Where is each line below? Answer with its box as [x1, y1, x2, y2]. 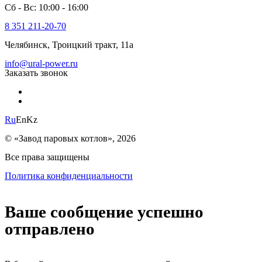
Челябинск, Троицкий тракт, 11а [5, 39, 133, 50]
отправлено [5, 219, 95, 238]
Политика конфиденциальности [5, 170, 133, 181]
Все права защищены [5, 151, 89, 162]
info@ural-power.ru [5, 58, 78, 68]
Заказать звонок [5, 67, 68, 78]
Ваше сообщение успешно [5, 202, 204, 221]
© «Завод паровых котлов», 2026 [5, 133, 136, 143]
